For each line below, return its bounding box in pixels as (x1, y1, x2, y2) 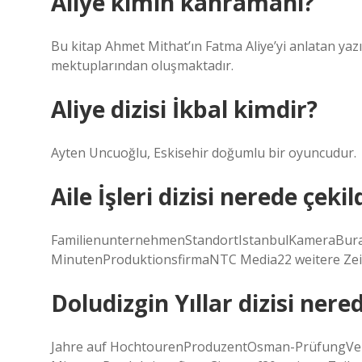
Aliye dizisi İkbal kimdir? (51, 94, 318, 124)
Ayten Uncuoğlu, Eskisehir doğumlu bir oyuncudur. (51, 144, 356, 162)
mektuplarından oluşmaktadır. (51, 57, 234, 74)
